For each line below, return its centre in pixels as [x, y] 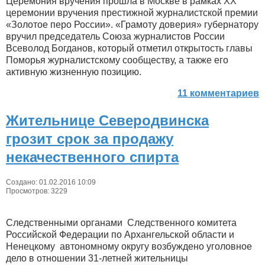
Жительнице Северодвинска [107, 120]
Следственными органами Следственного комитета [121, 222]
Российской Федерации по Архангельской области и [120, 234]
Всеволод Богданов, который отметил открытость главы [129, 48]
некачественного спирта [92, 157]
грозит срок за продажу [90, 138]
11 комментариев [218, 93]
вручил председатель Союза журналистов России [115, 36]
